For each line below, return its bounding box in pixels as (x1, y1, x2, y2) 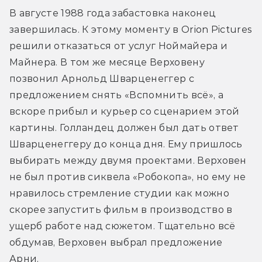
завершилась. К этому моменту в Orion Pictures (9, 23, 253, 35)
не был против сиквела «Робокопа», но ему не (9, 171, 246, 182)
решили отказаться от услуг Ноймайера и (9, 40, 228, 51)
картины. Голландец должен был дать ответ (9, 122, 239, 133)
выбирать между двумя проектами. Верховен (9, 154, 247, 166)
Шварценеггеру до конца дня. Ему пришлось (9, 138, 243, 150)
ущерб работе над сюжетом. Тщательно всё (9, 220, 236, 232)
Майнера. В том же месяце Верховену (9, 56, 205, 68)
